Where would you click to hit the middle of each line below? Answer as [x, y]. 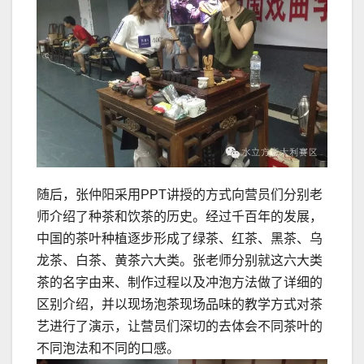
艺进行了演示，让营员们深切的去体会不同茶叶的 [180, 327]
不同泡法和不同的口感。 [108, 349]
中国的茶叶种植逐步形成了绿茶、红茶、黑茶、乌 [180, 239]
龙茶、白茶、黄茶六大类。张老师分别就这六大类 [180, 261]
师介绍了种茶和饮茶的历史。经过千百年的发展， [180, 217]
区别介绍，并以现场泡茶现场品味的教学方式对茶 [180, 305]
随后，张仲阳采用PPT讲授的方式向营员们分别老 [180, 195]
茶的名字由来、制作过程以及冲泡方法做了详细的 [180, 283]
